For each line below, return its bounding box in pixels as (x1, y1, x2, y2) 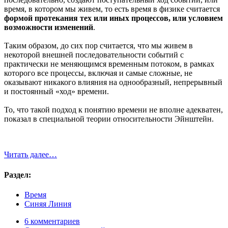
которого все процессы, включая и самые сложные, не (4, 69, 192, 78)
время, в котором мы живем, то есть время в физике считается (4, 5, 220, 14)
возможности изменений (4, 23, 93, 32)
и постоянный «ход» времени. (4, 87, 109, 96)
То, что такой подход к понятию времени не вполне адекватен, (4, 105, 223, 115)
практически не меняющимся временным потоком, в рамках (4, 60, 214, 69)
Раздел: (4, 170, 31, 179)
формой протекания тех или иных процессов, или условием (4, 14, 223, 23)
